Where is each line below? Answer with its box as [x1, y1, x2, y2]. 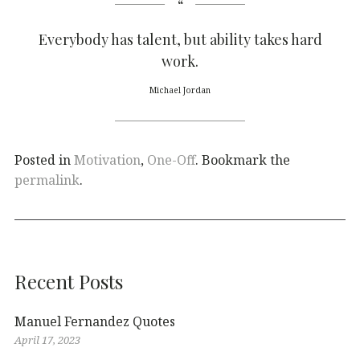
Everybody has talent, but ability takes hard [38, 29, 322, 49]
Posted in [14, 151, 74, 170]
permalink [14, 171, 80, 190]
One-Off [147, 151, 195, 170]
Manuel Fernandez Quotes [14, 313, 175, 331]
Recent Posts [14, 268, 123, 295]
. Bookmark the [195, 151, 290, 170]
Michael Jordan [149, 84, 211, 96]
